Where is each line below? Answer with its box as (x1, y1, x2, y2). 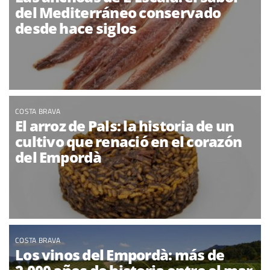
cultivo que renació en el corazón (15, 131, 242, 151)
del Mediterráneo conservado (15, 2, 221, 22)
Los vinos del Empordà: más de (15, 245, 225, 265)
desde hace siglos (15, 18, 137, 38)
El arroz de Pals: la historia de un (15, 116, 234, 136)
